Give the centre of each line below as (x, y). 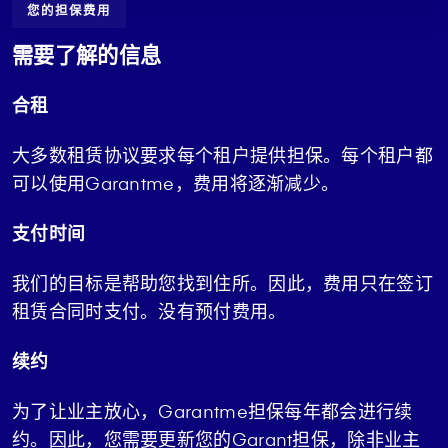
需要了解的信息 (87, 54)
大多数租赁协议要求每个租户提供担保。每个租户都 (222, 154)
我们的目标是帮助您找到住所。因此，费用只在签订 (222, 282)
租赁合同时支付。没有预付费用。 (149, 310)
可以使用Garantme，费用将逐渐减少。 (176, 182)
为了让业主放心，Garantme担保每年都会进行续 (212, 410)
